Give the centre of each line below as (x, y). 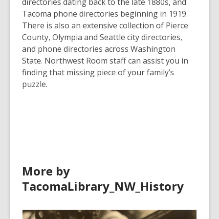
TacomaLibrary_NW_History (103, 186)
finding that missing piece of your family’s (98, 72)
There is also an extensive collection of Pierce (105, 25)
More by (46, 171)
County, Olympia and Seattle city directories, (102, 37)
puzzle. (35, 84)
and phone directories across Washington (99, 49)
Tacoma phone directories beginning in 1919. (105, 14)
